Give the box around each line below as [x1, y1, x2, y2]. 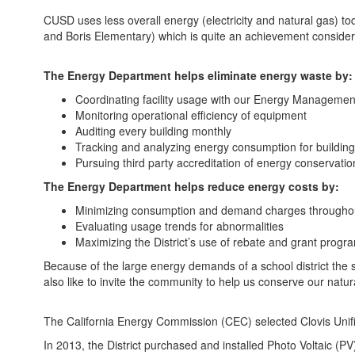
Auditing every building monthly [75, 123, 235, 139]
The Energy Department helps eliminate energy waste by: [44, 67, 353, 83]
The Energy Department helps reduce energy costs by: [44, 178, 339, 194]
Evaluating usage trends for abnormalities [75, 218, 284, 234]
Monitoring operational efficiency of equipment [75, 107, 307, 123]
